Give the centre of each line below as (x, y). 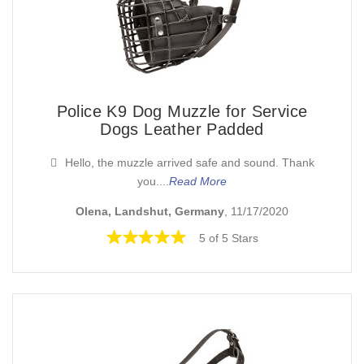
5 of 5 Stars (229, 238)
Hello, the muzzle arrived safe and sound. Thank (189, 163)
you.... (153, 182)
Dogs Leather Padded (182, 130)
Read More (198, 182)
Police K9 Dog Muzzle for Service (182, 112)
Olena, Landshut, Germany (150, 211)
